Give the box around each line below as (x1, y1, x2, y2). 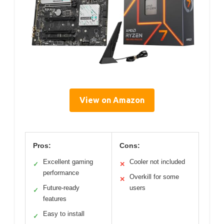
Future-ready (43, 183, 79, 191)
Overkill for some (129, 172, 179, 180)
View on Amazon (79, 95, 144, 104)
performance (43, 168, 79, 176)
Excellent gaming (43, 157, 93, 165)
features (43, 194, 66, 202)
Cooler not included (129, 157, 185, 165)
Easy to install (43, 209, 84, 217)
